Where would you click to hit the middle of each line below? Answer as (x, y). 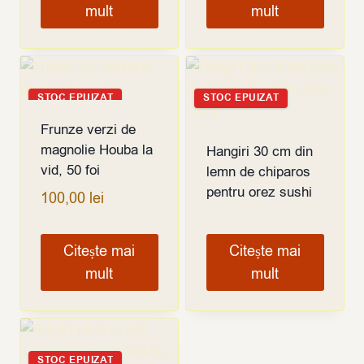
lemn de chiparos (258, 172)
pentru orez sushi (259, 193)
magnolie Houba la (96, 150)
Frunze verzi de (88, 130)
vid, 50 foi (70, 171)
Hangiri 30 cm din (259, 152)
